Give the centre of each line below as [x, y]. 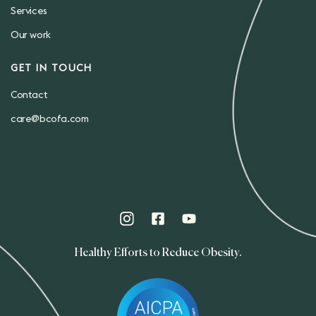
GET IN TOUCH [51, 68]
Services [29, 11]
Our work [31, 35]
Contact [29, 95]
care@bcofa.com [50, 119]
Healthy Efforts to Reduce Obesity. [158, 254]
